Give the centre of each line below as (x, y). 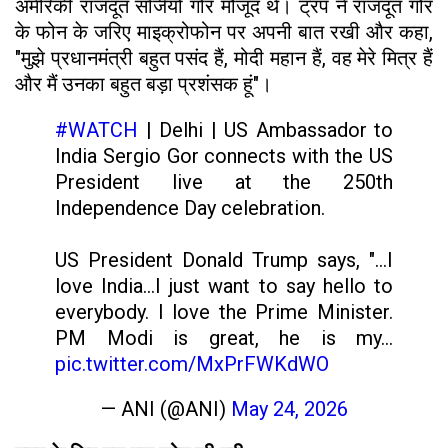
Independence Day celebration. (190, 207)
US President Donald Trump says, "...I (224, 259)
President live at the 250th (224, 181)
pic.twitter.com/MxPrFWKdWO (192, 363)
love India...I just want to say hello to (224, 285)
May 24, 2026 (289, 408)
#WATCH (96, 129)
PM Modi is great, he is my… (224, 337)
